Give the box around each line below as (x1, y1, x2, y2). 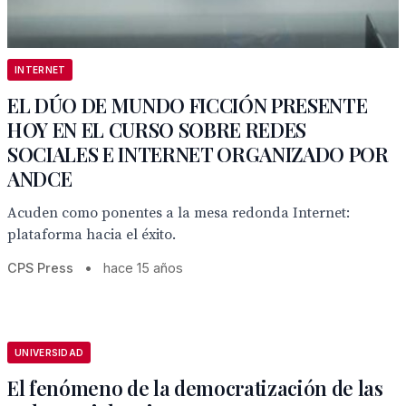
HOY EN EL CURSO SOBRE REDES (7, 116, 307, 143)
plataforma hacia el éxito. (7, 226, 176, 244)
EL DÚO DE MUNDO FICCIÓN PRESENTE (7, 92, 368, 119)
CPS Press (7, 260, 73, 275)
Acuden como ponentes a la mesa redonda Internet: (7, 204, 350, 222)
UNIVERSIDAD (14, 347, 84, 358)
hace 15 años (103, 260, 183, 275)
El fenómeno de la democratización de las (7, 374, 383, 401)
